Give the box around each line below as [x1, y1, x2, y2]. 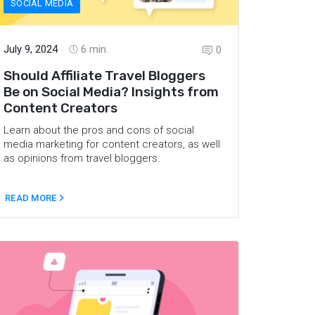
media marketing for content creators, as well [4, 137, 220, 150]
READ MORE [5, 193, 59, 203]
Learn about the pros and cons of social [4, 123, 194, 136]
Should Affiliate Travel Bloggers [4, 67, 205, 84]
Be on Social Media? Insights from [4, 83, 219, 100]
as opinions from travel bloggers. [4, 151, 160, 165]
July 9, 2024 [4, 42, 58, 56]
